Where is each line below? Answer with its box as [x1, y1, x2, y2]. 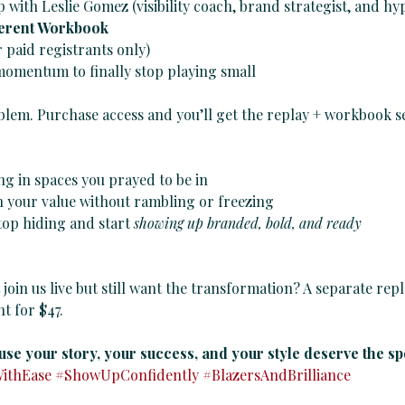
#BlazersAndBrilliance [202, 365, 351, 385]
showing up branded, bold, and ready [133, 213, 362, 233]
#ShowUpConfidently [54, 365, 199, 385]
